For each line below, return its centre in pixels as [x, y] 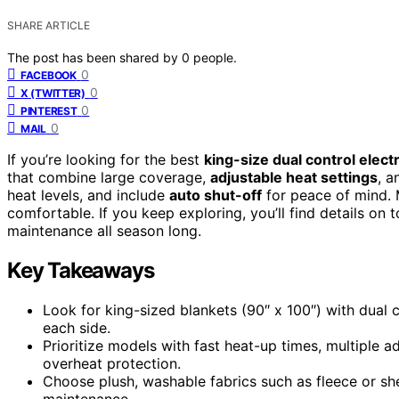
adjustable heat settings [294, 177]
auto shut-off [216, 195]
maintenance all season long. [104, 230]
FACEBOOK [49, 75]
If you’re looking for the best [106, 159]
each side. [77, 327]
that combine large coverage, [109, 177]
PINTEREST [49, 110]
